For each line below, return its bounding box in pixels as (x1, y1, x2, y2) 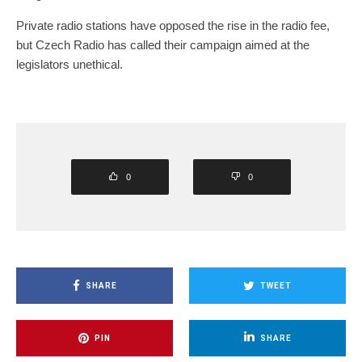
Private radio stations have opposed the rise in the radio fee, (16, 19, 330, 33)
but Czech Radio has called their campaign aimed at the (16, 38, 309, 53)
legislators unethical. (16, 57, 123, 72)
